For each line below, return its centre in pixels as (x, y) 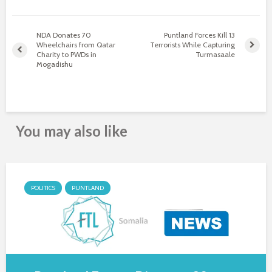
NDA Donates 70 (64, 35)
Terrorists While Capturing (193, 45)
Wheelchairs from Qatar (76, 45)
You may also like (72, 131)
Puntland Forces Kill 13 (200, 35)
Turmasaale (216, 54)
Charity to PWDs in (66, 54)
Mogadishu (55, 64)
